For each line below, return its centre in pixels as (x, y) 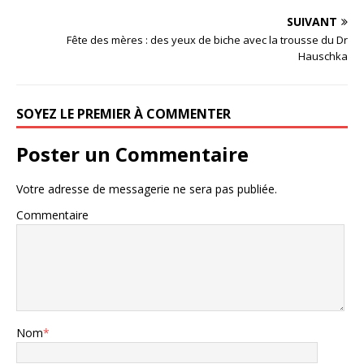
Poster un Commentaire (132, 154)
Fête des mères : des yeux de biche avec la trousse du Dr (207, 40)
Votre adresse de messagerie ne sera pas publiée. (147, 189)
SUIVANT (312, 22)
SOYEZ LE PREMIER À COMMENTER (123, 114)
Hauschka (323, 56)
